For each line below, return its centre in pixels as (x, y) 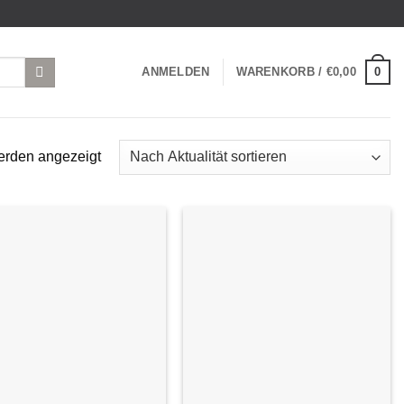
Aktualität (129, 178)
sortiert (121, 200)
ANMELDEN (176, 72)
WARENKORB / (281, 72)
